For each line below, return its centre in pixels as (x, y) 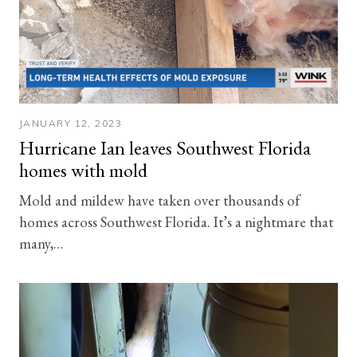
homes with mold (83, 170)
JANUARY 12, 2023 (71, 123)
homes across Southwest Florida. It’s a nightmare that (176, 221)
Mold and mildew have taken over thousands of (159, 200)
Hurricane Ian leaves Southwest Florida (165, 147)
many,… (41, 243)
